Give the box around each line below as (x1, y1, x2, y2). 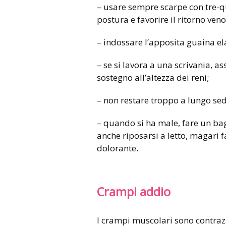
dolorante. (97, 142, 138, 154)
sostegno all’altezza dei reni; (97, 71, 209, 83)
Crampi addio (97, 183, 171, 200)
